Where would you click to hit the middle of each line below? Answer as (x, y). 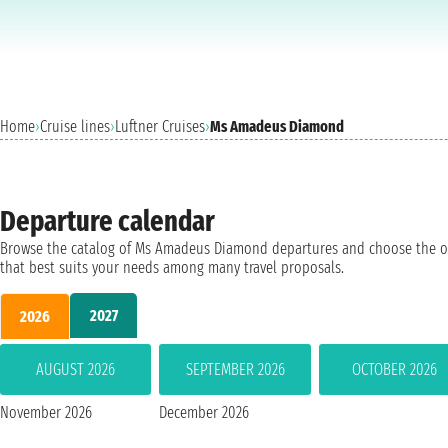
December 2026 (204, 412)
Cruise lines (75, 126)
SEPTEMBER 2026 (235, 369)
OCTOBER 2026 (395, 369)
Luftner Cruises (160, 126)
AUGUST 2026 (76, 369)
